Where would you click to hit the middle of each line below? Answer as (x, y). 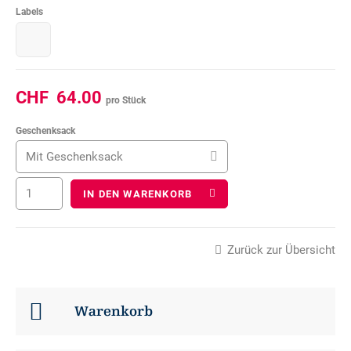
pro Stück (126, 100)
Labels (29, 12)
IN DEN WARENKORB (138, 194)
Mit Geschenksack (74, 157)
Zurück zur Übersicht (281, 250)
